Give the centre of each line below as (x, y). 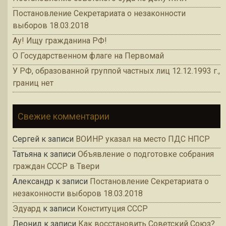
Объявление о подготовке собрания (146, 154)
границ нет (33, 83)
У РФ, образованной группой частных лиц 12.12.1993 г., (116, 71)
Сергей (26, 139)
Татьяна (27, 154)
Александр (33, 182)
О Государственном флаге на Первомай (88, 56)
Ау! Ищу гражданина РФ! (60, 41)
